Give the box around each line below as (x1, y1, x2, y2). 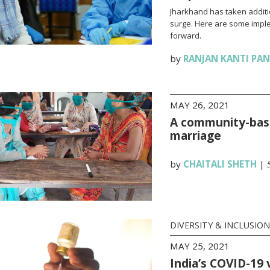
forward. (169, 30, 201, 41)
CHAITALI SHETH (183, 158, 257, 170)
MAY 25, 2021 (169, 240, 230, 252)
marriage (169, 127, 221, 143)
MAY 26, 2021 (169, 99, 230, 111)
